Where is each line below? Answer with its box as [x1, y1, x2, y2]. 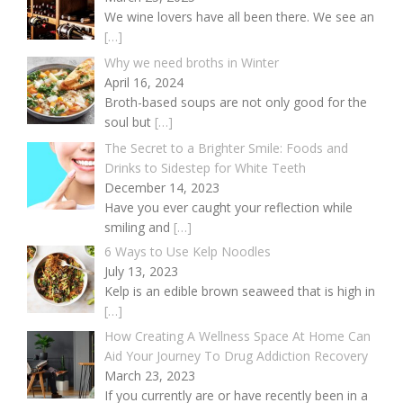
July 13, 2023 [103, 262, 178, 280]
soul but [103, 113, 155, 131]
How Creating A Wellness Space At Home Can [103, 327, 371, 345]
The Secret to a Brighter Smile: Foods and [103, 139, 348, 157]
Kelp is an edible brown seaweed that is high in [103, 282, 375, 300]
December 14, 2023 [103, 178, 219, 196]
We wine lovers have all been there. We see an [103, 8, 374, 26]
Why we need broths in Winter [103, 54, 279, 72]
